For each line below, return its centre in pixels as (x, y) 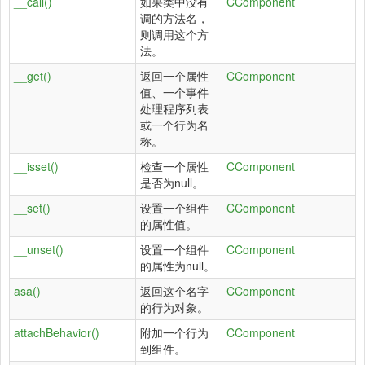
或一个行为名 (174, 125)
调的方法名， (174, 18)
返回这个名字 (174, 291)
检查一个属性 (174, 166)
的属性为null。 (178, 266)
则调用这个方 (174, 34)
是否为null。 (172, 182)
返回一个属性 (174, 76)
